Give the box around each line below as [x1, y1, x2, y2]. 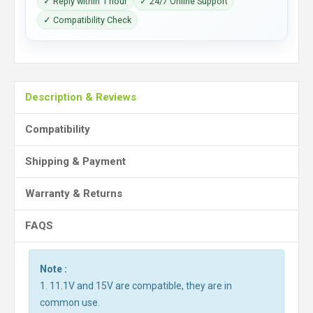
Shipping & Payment [25, 155, 126, 168]
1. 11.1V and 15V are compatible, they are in [40, 280, 232, 291]
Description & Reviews [25, 91, 136, 103]
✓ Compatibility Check [43, 15, 131, 25]
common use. [40, 297, 100, 308]
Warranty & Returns [25, 187, 122, 200]
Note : [40, 263, 67, 275]
